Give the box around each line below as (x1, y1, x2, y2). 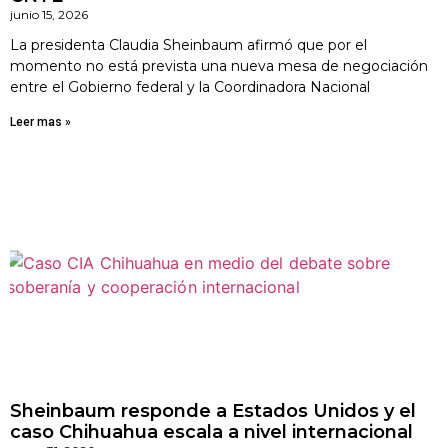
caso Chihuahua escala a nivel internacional (10, 421, 413, 443)
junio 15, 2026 (10, 7, 88, 22)
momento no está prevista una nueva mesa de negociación (10, 57, 428, 75)
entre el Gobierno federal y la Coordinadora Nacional (10, 78, 370, 96)
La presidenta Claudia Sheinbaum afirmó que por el (10, 36, 367, 54)
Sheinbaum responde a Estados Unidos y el (10, 400, 416, 422)
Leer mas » (10, 115, 71, 129)
